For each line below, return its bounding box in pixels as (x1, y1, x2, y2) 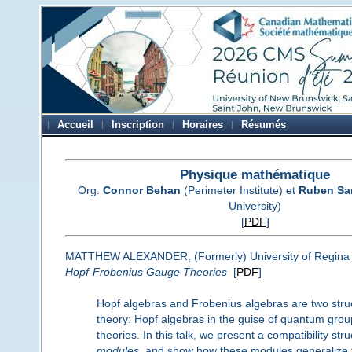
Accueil (57, 119, 94, 130)
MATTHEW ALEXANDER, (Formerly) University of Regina (64, 249, 350, 262)
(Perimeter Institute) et (181, 183, 299, 196)
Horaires (182, 119, 224, 130)
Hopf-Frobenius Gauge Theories (64, 265, 227, 278)
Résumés (241, 119, 287, 130)
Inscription (112, 119, 165, 130)
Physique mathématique (180, 166, 331, 182)
